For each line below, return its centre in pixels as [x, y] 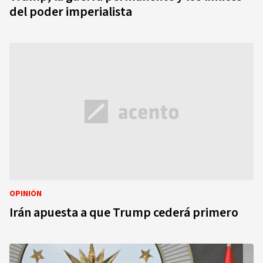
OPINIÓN [26, 194]
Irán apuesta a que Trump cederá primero [124, 213]
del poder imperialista [71, 12]
